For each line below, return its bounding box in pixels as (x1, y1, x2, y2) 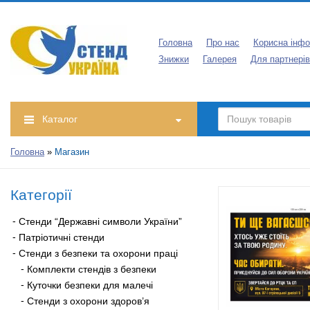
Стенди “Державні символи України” (19, 215, 182, 227)
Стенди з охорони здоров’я (27, 295, 149, 307)
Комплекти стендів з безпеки (27, 263, 156, 275)
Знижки (158, 55, 189, 65)
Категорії (10, 186, 72, 203)
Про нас (206, 38, 239, 48)
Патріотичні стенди (19, 231, 104, 243)
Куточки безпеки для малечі (27, 279, 153, 291)
